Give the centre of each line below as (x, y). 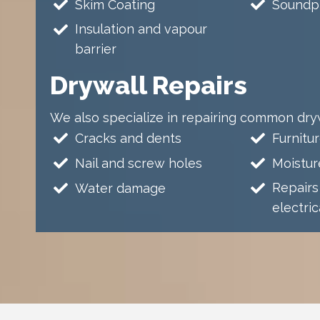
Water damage (120, 189)
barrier (96, 49)
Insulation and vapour (141, 29)
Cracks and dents (128, 139)
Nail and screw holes (139, 164)
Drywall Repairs (149, 85)
